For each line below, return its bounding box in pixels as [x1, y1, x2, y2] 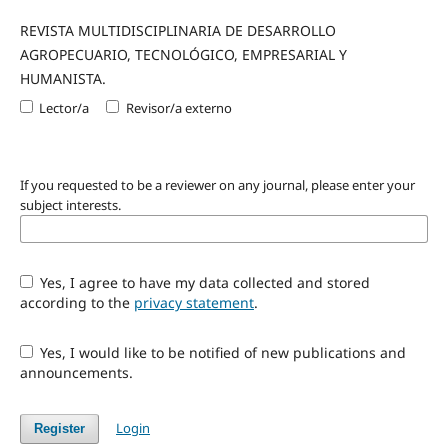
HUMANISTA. [19, 68, 106, 88]
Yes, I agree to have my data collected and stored [36, 272, 371, 292]
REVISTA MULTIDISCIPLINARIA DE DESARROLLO [19, 20, 336, 40]
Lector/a [39, 98, 90, 117]
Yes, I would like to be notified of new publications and [36, 342, 407, 362]
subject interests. [19, 195, 121, 214]
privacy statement [133, 292, 254, 312]
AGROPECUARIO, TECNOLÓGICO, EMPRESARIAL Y [19, 44, 347, 64]
